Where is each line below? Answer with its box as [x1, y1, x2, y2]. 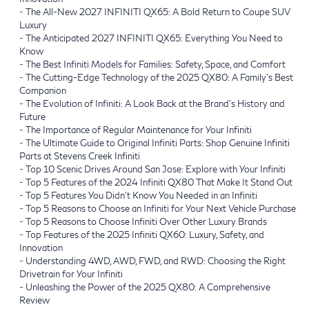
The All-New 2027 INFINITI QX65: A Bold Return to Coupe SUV [26, 6, 290, 17]
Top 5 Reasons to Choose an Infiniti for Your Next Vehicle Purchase [26, 202, 296, 214]
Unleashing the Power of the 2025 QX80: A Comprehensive [26, 281, 270, 292]
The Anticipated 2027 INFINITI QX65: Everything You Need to [26, 32, 283, 43]
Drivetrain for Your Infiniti [19, 268, 123, 279]
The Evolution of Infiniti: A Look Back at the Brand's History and [26, 97, 285, 109]
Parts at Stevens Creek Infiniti [19, 150, 140, 161]
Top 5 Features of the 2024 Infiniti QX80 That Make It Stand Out [26, 176, 292, 188]
